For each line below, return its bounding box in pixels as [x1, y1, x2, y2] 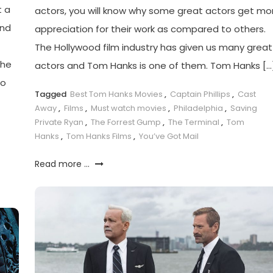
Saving [230, 102, 257, 114]
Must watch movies [90, 102, 166, 114]
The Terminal [168, 116, 219, 128]
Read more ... [34, 157, 92, 170]
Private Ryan [34, 116, 83, 128]
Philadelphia [173, 102, 223, 114]
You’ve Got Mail [138, 130, 199, 142]
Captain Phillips [169, 88, 230, 100]
